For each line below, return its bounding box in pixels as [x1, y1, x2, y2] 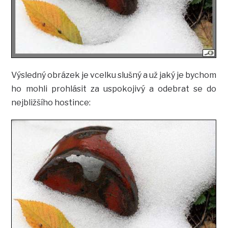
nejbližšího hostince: [11, 97, 91, 107]
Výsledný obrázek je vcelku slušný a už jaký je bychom [11, 70, 217, 80]
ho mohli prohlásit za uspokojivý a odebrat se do [11, 83, 217, 94]
